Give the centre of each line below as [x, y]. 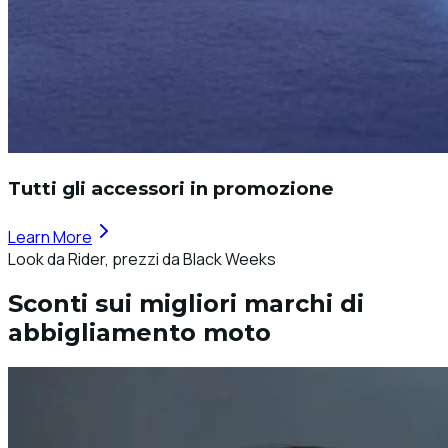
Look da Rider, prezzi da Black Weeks [142, 258]
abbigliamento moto [139, 333]
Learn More [50, 236]
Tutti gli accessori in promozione [171, 188]
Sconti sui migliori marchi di [186, 304]
